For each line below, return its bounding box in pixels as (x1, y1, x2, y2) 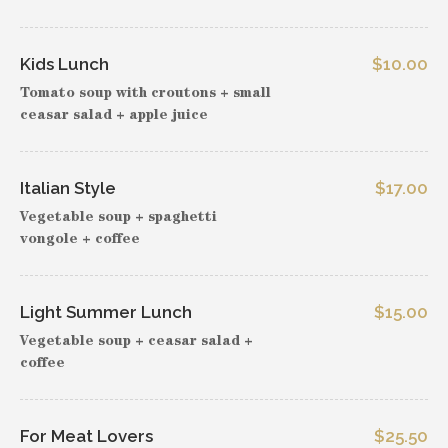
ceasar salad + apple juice (20, 109, 208, 123)
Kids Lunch (20, 54, 109, 74)
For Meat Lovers (20, 426, 153, 446)
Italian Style (20, 178, 116, 198)
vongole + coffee (20, 233, 140, 247)
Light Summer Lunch (20, 302, 192, 322)
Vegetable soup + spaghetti (20, 211, 217, 225)
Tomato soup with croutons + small (20, 87, 271, 101)
